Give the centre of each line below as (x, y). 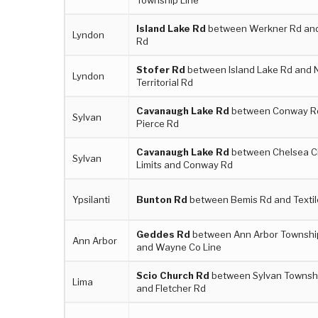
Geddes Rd (164, 234)
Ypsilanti (92, 199)
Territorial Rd (165, 82)
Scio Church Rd (173, 275)
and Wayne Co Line (179, 247)
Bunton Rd (162, 199)
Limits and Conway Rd (185, 164)
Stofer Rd (161, 69)
